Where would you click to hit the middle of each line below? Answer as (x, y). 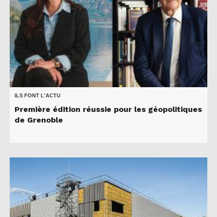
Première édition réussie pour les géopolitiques (108, 109)
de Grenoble (39, 120)
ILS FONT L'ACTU (38, 95)
